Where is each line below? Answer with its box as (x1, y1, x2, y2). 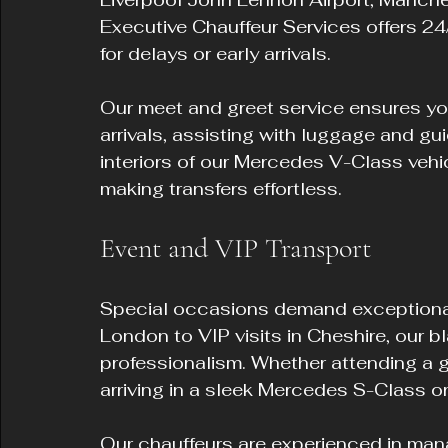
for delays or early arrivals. (100, 42, 331, 65)
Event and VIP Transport (100, 231, 371, 265)
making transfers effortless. (100, 177, 342, 200)
